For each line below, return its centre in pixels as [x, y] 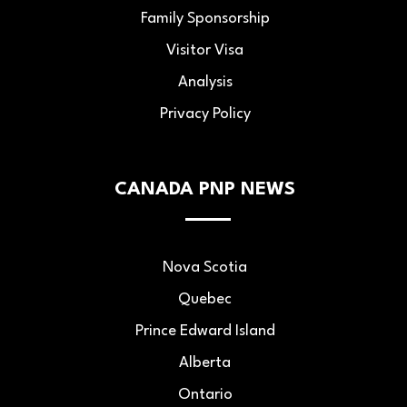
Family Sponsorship [205, 18]
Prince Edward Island [205, 331]
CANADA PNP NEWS [205, 189]
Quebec [205, 299]
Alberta [205, 362]
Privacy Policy [205, 114]
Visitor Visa [205, 50]
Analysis [205, 82]
